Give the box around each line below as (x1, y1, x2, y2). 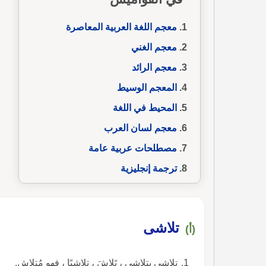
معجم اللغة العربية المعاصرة (66, 21, 177, 32)
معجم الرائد (132, 62, 177, 72)
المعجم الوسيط (117, 82, 177, 93)
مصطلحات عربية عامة (88, 142, 177, 153)
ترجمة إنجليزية (121, 163, 177, 173)
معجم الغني (131, 42, 177, 52)
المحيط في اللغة (113, 102, 177, 113)
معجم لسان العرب (104, 122, 177, 133)
